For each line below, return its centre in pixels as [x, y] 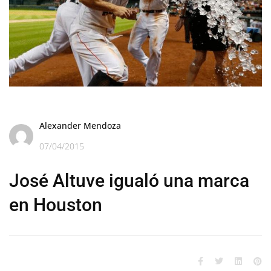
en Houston [56, 204]
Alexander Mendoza [80, 125]
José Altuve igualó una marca [129, 180]
